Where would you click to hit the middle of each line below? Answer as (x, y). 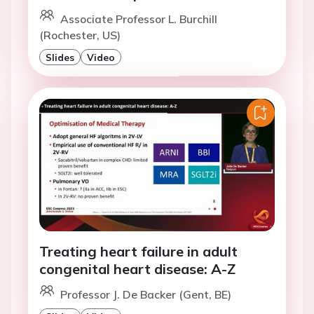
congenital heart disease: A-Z (137, 268)
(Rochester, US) (80, 35)
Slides (60, 57)
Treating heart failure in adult (138, 251)
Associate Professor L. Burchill (139, 19)
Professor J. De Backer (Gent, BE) (146, 294)
